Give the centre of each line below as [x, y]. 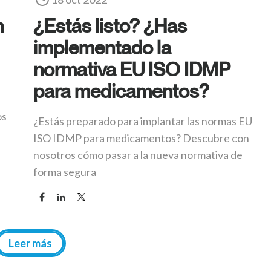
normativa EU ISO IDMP [132, 69]
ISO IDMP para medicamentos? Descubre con [141, 138]
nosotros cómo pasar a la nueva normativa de [138, 155]
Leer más [30, 243]
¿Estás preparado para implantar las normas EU [143, 121]
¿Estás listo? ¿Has [110, 26]
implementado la [102, 47]
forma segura [65, 172]
